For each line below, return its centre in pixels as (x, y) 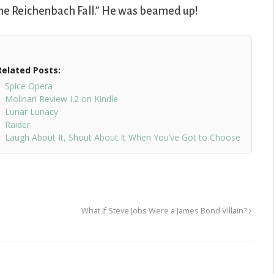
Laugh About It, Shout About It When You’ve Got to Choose (122, 138)
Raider (17, 125)
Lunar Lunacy (31, 112)
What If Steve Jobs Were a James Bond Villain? (165, 211)
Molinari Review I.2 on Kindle (61, 99)
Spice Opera (28, 86)
